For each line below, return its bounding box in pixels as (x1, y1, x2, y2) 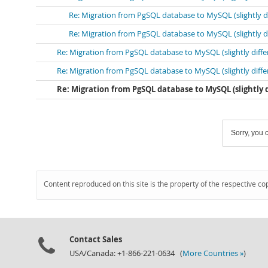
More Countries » (182, 248, 243, 258)
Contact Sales (69, 234, 122, 245)
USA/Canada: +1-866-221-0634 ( (69, 248, 182, 258)
